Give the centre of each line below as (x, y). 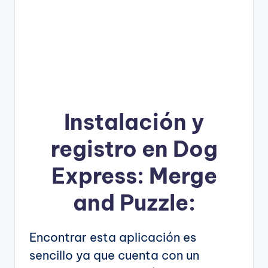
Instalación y (134, 122)
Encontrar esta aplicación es (113, 237)
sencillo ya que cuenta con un (114, 255)
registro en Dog (134, 149)
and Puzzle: (134, 202)
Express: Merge (134, 176)
